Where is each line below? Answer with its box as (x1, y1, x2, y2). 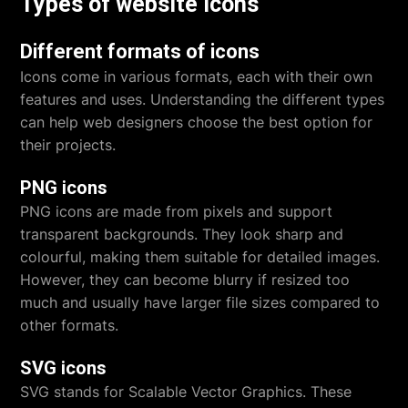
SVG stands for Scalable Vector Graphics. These (20, 382, 352, 401)
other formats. (20, 315, 119, 334)
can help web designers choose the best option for (20, 112, 373, 131)
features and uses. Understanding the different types (20, 89, 385, 108)
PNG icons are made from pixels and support (20, 201, 333, 220)
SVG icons (20, 356, 107, 379)
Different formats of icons (20, 39, 260, 63)
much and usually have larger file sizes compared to (20, 292, 381, 311)
